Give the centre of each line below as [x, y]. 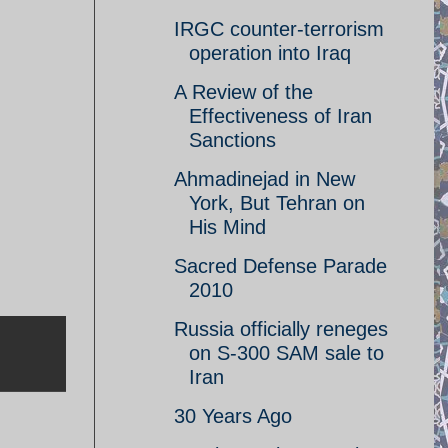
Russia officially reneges [281, 329]
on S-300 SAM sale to [286, 353]
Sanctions [232, 140]
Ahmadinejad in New [264, 179]
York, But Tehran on [277, 203]
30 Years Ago [233, 416]
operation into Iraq [270, 53]
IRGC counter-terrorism [279, 29]
